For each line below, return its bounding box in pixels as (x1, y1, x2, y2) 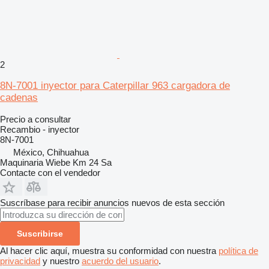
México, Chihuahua (13, 147, 89, 157)
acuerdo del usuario (82, 255, 159, 266)
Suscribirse (17, 228, 63, 238)
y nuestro (40, 255, 82, 266)
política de (219, 245, 258, 256)
